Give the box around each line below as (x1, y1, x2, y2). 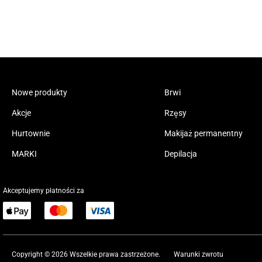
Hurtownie (12, 129, 50, 139)
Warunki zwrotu (174, 250, 223, 259)
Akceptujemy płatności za (3, 187, 84, 195)
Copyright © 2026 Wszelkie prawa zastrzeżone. (12, 250, 160, 259)
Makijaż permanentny (164, 129, 243, 139)
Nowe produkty (12, 88, 67, 98)
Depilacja (164, 149, 197, 159)
